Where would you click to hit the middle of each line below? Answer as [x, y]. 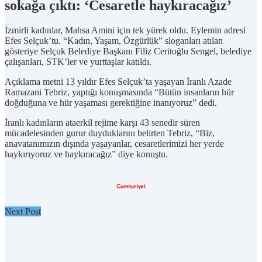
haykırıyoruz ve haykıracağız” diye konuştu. [86, 154]
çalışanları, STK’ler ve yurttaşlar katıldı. [78, 61]
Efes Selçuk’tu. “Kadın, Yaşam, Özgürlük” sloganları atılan [114, 40]
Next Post [23, 211]
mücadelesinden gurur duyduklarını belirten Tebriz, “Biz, [110, 133]
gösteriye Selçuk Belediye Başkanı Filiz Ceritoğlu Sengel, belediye [128, 51]
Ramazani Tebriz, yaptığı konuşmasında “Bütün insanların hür [119, 92]
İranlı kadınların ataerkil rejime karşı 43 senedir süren [102, 122]
